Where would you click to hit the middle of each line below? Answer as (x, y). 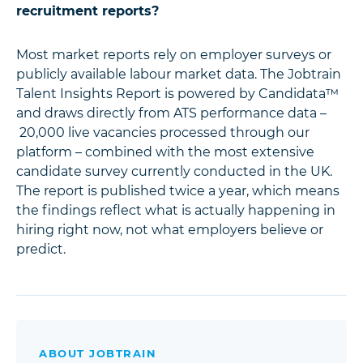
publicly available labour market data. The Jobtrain (179, 75)
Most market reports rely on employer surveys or (174, 55)
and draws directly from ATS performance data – (171, 113)
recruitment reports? (88, 11)
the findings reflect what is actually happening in (176, 211)
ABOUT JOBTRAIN (98, 354)
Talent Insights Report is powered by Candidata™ (177, 94)
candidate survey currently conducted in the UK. (174, 172)
